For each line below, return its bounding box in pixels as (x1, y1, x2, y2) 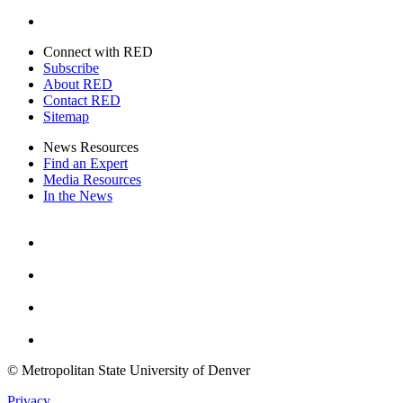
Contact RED (43, 93, 121, 109)
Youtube (42, 282, 90, 299)
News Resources (43, 139, 139, 156)
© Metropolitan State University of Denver (7, 363, 250, 379)
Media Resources (43, 172, 141, 188)
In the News (43, 188, 112, 204)
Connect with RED (43, 44, 153, 60)
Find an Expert (43, 156, 128, 172)
